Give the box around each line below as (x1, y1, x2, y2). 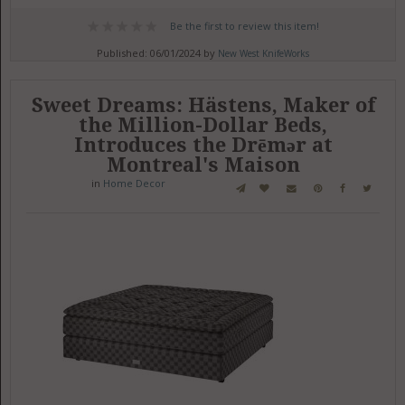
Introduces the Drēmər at (73, 134, 333, 156)
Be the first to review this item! (169, 19, 319, 33)
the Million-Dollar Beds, (79, 114, 328, 137)
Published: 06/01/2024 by (97, 46, 219, 60)
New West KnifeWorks (218, 47, 310, 60)
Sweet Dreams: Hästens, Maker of (31, 94, 375, 117)
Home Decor (103, 176, 166, 190)
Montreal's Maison (106, 154, 300, 176)
